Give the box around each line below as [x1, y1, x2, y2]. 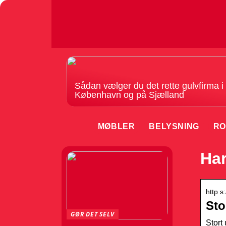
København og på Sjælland [75, 90, 184, 100]
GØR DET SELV [71, 210, 115, 218]
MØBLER [97, 122, 135, 131]
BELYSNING [149, 122, 199, 131]
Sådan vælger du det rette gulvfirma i [75, 81, 223, 91]
